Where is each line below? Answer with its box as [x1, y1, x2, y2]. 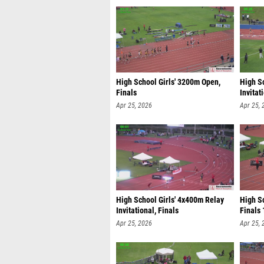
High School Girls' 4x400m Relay [116, 195, 224, 205]
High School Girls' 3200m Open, [116, 77, 220, 87]
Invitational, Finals [116, 206, 179, 216]
